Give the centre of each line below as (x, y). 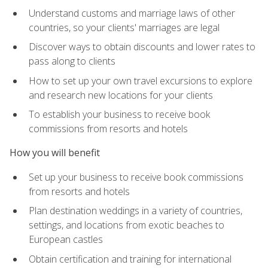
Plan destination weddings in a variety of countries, (135, 211)
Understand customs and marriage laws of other (132, 13)
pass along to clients (72, 61)
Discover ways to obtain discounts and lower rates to (142, 47)
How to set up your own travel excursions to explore (141, 80)
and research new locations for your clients (121, 95)
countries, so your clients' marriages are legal (124, 27)
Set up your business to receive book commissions (136, 177)
